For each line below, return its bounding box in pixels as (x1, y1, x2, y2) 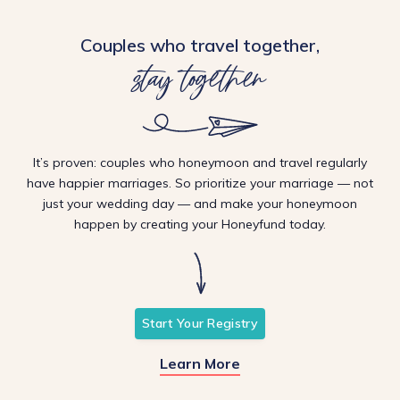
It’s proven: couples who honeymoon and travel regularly (33, 154, 367, 171)
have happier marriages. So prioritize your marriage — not (27, 174, 373, 191)
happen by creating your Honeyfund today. (74, 215, 326, 232)
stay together (133, 54, 267, 96)
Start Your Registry (142, 314, 258, 331)
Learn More (160, 354, 240, 372)
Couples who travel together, (80, 33, 320, 56)
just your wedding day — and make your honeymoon (43, 195, 357, 212)
